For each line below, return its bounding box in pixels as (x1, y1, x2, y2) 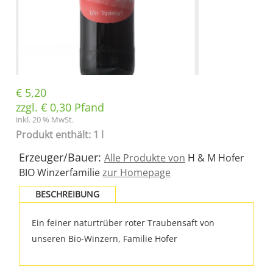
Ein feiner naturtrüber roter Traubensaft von (32, 217, 214, 229)
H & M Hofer (185, 151, 244, 165)
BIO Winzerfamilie (19, 166, 102, 179)
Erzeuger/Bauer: (19, 150, 104, 165)
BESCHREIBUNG (35, 188, 99, 200)
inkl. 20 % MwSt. (16, 115, 74, 125)
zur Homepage (102, 166, 171, 179)
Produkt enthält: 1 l (16, 128, 104, 141)
